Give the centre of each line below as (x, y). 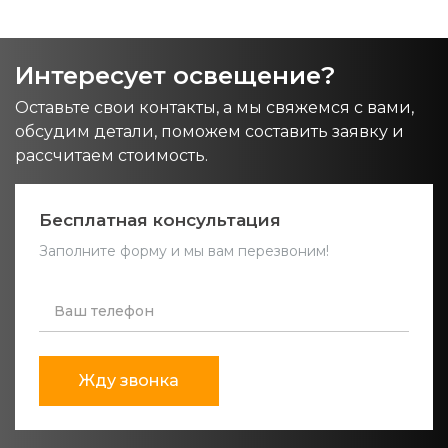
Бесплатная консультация (160, 219)
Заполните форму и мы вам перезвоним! (184, 250)
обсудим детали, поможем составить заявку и (209, 131)
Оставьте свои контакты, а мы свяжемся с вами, (214, 107)
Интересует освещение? (175, 74)
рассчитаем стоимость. (111, 155)
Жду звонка (129, 380)
